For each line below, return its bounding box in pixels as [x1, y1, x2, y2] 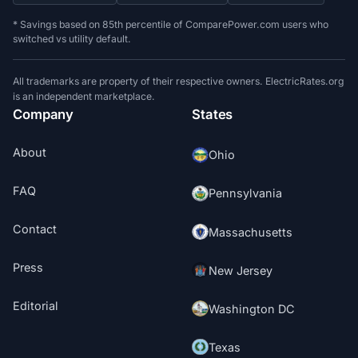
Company [13, 105, 74, 122]
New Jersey [208, 263, 272, 277]
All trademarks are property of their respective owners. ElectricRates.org [13, 74, 345, 87]
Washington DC [208, 301, 295, 316]
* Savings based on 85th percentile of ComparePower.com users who [13, 18, 329, 30]
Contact [13, 222, 58, 237]
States [192, 105, 233, 122]
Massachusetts [208, 225, 292, 239]
